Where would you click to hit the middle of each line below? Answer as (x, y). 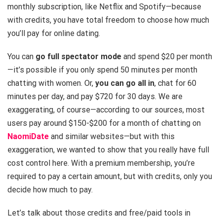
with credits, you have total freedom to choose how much (108, 20)
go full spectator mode (78, 57)
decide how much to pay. (50, 190)
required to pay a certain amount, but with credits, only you (110, 177)
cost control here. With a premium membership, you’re (101, 163)
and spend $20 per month (167, 57)
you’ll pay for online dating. (55, 34)
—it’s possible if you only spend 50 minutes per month (102, 70)
